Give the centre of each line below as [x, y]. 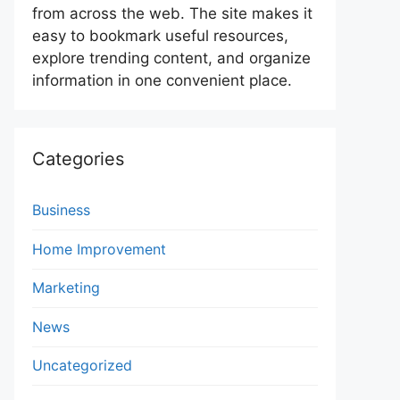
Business [61, 210]
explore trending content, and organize [171, 58]
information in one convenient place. [162, 80]
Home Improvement [99, 249]
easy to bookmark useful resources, [160, 36]
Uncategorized [82, 365]
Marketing [66, 287]
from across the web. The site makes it [172, 13]
